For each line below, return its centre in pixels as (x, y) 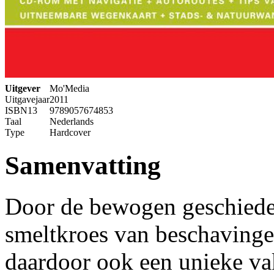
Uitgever (23, 89)
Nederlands (72, 122)
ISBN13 (21, 111)
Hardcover (70, 133)
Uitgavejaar (27, 100)
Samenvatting (83, 166)
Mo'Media (69, 89)
